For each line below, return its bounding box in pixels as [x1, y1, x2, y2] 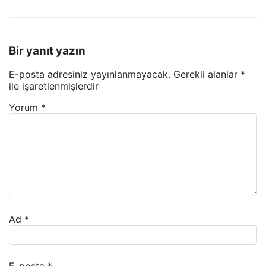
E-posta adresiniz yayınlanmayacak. [9, 68, 170, 81]
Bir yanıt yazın [9, 43, 85, 58]
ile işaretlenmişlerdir [9, 80, 99, 93]
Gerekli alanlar [173, 68, 240, 81]
